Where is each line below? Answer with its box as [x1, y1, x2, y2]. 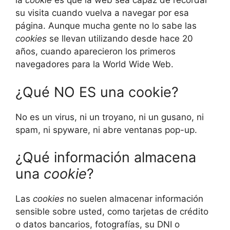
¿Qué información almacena [15, 149, 196, 166]
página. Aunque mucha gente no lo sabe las [15, 21, 197, 31]
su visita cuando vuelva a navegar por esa [15, 8, 189, 18]
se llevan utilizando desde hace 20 [47, 33, 193, 44]
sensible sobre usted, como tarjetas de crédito [15, 206, 208, 217]
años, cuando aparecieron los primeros [15, 46, 176, 57]
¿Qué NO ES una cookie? [15, 83, 179, 101]
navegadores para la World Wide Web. [15, 59, 174, 70]
